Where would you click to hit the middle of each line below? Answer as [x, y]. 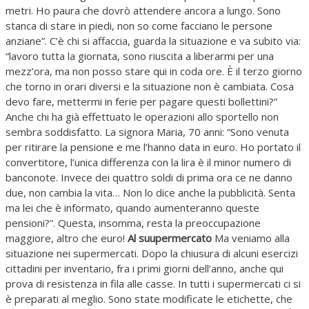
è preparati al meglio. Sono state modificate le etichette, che [149, 299]
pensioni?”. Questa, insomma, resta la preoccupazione [133, 223]
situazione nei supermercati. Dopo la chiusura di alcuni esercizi [152, 253]
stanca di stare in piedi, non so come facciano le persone [139, 26]
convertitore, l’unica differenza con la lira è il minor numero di [148, 162]
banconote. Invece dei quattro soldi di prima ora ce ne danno [149, 178]
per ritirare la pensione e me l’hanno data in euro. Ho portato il [153, 147]
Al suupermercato [170, 238]
